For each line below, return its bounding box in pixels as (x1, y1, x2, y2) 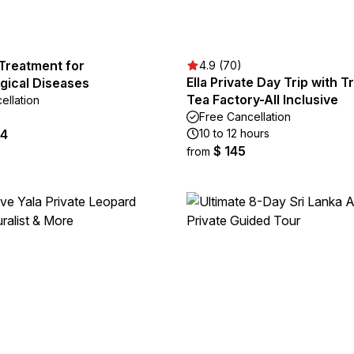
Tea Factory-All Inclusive (186, 92, 338, 107)
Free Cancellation (199, 110, 291, 123)
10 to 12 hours (199, 126, 269, 140)
